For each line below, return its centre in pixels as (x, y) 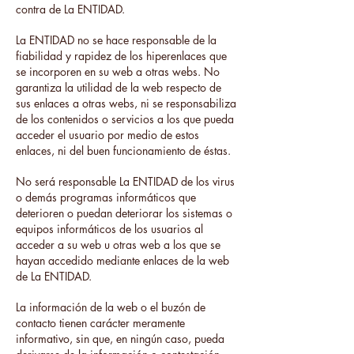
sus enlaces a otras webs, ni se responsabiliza (126, 103)
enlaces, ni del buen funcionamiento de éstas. (123, 151)
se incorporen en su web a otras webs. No (118, 72)
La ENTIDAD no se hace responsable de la (116, 40)
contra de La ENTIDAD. (70, 9)
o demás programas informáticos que (106, 197)
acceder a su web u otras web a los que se (118, 245)
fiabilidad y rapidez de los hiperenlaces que (121, 56)
